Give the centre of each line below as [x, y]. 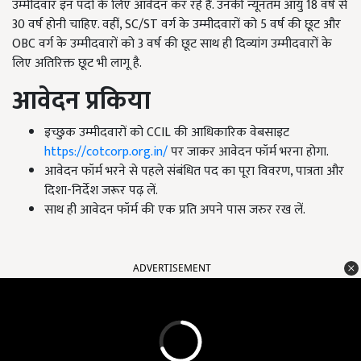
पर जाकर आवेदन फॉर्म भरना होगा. [248, 152]
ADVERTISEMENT [172, 268]
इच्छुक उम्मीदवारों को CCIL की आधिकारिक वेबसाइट [167, 133]
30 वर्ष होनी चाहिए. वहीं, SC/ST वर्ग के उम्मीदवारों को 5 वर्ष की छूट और [176, 25]
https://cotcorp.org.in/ [106, 152]
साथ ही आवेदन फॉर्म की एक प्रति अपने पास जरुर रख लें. [175, 210]
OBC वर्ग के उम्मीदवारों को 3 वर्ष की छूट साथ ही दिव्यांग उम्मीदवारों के [172, 44]
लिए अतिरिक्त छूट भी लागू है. [77, 64]
